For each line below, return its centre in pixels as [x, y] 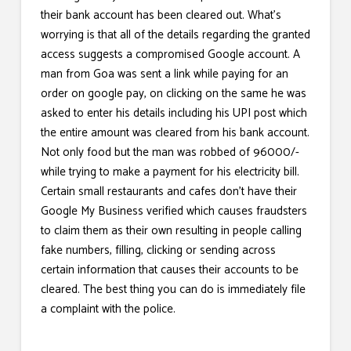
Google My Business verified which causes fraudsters [174, 212]
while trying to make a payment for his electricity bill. [170, 172]
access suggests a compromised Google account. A [170, 55]
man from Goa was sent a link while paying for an [164, 74]
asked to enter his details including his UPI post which [174, 114]
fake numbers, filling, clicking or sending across [158, 251]
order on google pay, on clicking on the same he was [173, 94]
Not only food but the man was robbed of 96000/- [170, 153]
